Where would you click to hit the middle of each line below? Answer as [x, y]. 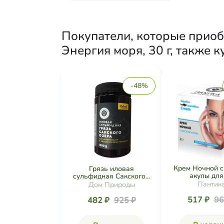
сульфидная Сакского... [111, 176]
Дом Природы [111, 184]
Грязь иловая [111, 168]
